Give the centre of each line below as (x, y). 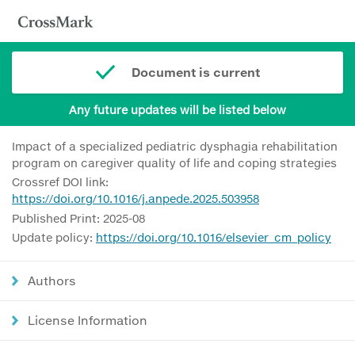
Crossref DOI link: (60, 182)
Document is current (195, 72)
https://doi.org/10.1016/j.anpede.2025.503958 (136, 199)
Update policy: (54, 238)
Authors (52, 281)
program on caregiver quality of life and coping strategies (174, 162)
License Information (88, 321)
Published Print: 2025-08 (78, 218)
